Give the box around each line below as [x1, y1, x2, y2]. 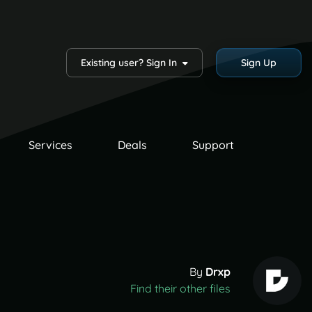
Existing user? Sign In [80, 56, 182, 69]
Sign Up [240, 56, 276, 69]
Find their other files [130, 281, 231, 296]
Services [28, 138, 72, 152]
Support [192, 138, 234, 152]
